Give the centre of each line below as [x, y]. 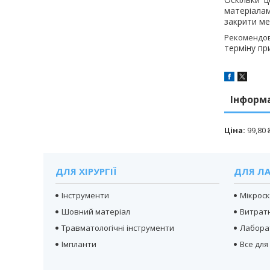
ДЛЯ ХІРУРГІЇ [86, 171]
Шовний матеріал [96, 211]
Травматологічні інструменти [118, 228]
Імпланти [79, 244]
